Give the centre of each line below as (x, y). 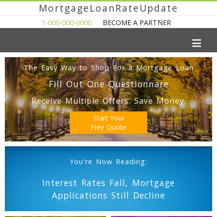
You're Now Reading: (108, 162)
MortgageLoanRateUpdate (108, 8)
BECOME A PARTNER (137, 23)
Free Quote (108, 127)
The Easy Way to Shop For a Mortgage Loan (108, 68)
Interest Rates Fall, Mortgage (108, 183)
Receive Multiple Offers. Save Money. (108, 101)
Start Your (108, 118)
